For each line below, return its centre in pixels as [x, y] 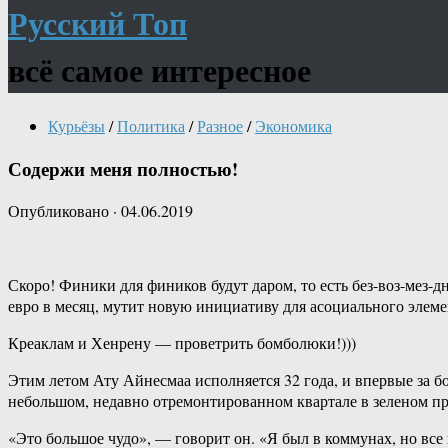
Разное [220, 125]
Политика [151, 125]
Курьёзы [76, 125]
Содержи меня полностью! [123, 168]
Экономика [293, 125]
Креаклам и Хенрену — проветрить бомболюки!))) [182, 343]
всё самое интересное [159, 70]
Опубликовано [60, 211]
